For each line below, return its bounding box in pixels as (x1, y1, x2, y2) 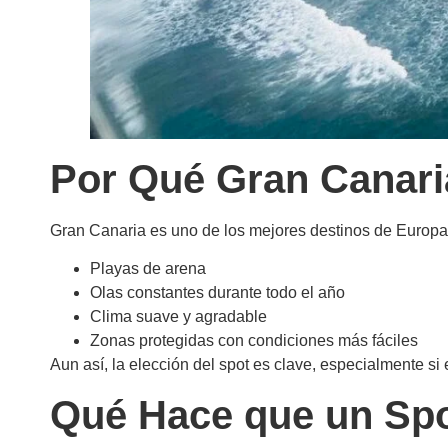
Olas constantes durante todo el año (90, 284, 345, 302)
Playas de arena (90, 260, 206, 278)
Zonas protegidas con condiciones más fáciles (90, 332, 418, 350)
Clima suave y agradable (90, 308, 267, 326)
